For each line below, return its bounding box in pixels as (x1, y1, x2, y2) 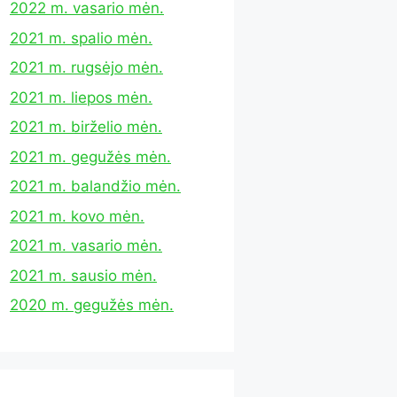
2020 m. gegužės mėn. (10, 296, 174, 314)
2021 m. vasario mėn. (10, 237, 162, 254)
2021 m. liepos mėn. (10, 88, 152, 106)
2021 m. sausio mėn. (10, 266, 157, 284)
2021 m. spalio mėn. (10, 28, 152, 47)
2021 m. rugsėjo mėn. (10, 58, 163, 76)
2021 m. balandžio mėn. (10, 177, 181, 195)
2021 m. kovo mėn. (10, 206, 144, 225)
